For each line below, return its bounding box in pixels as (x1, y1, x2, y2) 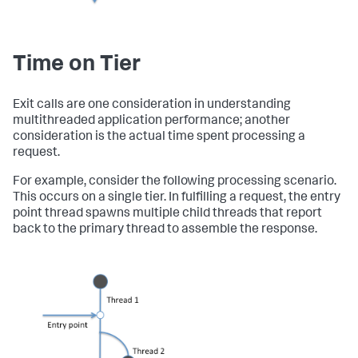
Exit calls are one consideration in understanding (13, 99, 291, 113)
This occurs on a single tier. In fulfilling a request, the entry (13, 192, 340, 205)
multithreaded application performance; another (13, 115, 290, 129)
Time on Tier (13, 54, 141, 78)
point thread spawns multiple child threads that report (13, 208, 322, 221)
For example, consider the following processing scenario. (13, 176, 336, 189)
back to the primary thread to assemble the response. (13, 224, 317, 237)
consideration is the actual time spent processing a (13, 131, 305, 145)
